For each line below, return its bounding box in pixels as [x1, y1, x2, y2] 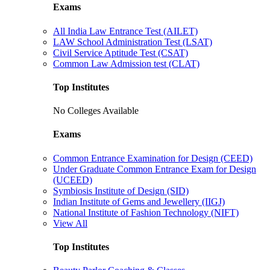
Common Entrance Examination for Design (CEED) [53, 152, 253, 163]
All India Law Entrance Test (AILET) [53, 25, 198, 36]
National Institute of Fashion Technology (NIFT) [53, 207, 239, 218]
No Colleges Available [53, 105, 139, 116]
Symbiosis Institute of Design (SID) [53, 185, 189, 196]
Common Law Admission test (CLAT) [53, 58, 199, 69]
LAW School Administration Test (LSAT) [53, 36, 212, 47]
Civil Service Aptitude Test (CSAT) [53, 47, 188, 58]
